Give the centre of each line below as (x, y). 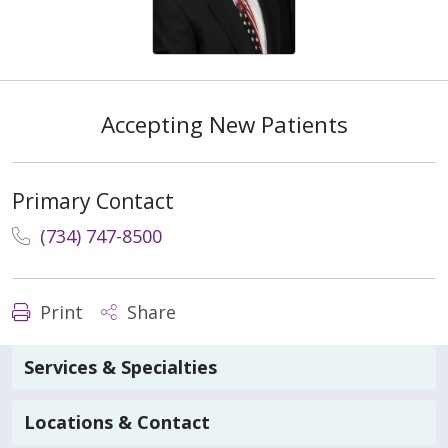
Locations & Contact (117, 422)
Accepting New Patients (224, 124)
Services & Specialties (120, 367)
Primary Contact (93, 200)
